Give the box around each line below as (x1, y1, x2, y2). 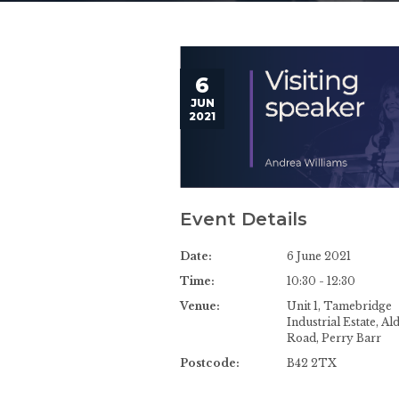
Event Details (180, 208, 307, 231)
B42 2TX (287, 355, 337, 370)
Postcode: (180, 355, 240, 370)
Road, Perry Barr (287, 330, 381, 345)
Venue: (180, 298, 220, 313)
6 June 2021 (287, 248, 351, 263)
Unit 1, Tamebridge (287, 298, 392, 313)
